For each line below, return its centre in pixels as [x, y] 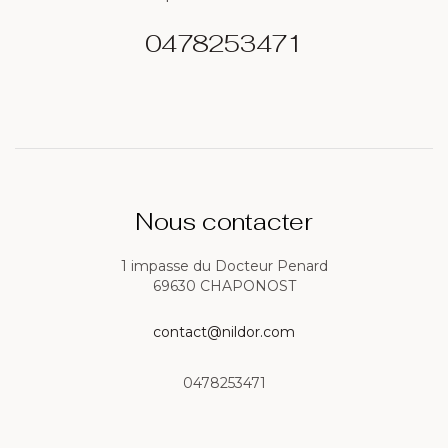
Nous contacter [224, 221]
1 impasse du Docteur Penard [224, 265]
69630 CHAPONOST [224, 285]
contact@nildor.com [224, 331]
